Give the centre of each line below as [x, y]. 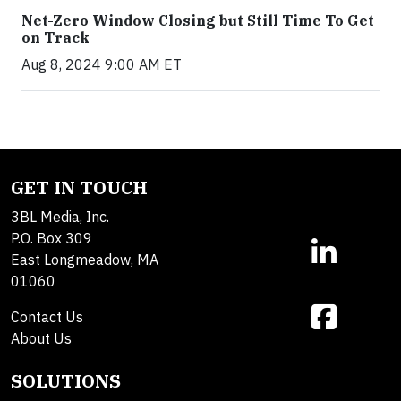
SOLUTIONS [66, 380]
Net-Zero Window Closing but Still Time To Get [198, 20]
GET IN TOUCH [79, 187]
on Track [55, 37]
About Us [41, 338]
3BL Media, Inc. [60, 216]
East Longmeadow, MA [85, 259]
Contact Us [47, 316]
